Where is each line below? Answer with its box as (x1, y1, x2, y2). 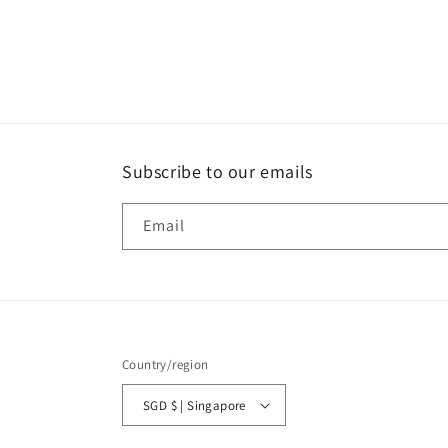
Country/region (122, 356, 209, 373)
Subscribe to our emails (122, 160, 313, 183)
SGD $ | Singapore (170, 396, 246, 414)
